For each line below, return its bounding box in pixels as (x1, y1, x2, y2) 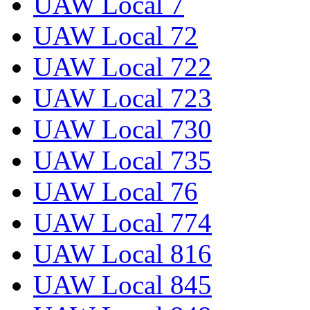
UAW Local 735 (33, 145, 212, 176)
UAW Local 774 (33, 208, 212, 238)
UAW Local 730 (33, 114, 212, 145)
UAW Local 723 (33, 83, 212, 113)
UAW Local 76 (33, 176, 198, 207)
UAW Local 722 (33, 52, 212, 82)
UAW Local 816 (33, 239, 212, 269)
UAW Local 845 (33, 270, 212, 300)
